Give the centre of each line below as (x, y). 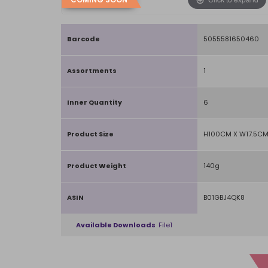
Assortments (92, 71)
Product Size (90, 134)
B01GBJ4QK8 (224, 197)
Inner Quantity (95, 102)
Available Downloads (116, 225)
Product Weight (97, 166)
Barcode (83, 39)
